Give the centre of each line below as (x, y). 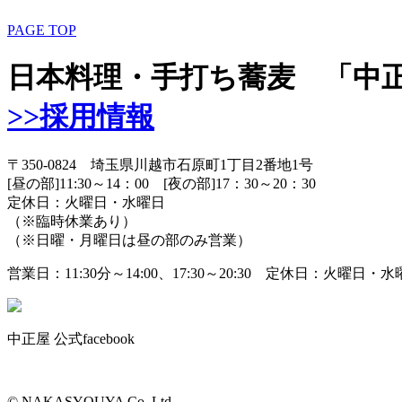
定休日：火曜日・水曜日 (86, 203)
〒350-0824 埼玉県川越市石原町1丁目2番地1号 (160, 165)
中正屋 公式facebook (71, 339)
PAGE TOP (42, 31)
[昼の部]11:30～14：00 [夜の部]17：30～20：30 (169, 184)
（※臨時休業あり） (72, 222)
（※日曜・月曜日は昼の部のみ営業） (129, 240)
